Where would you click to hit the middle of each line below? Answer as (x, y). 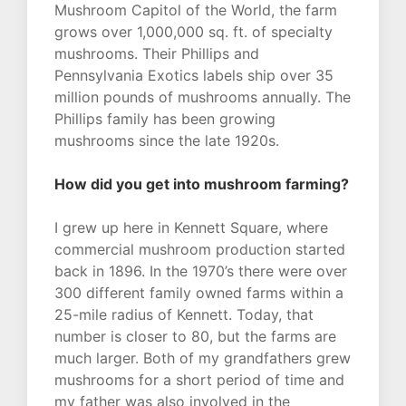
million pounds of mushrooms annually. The (203, 97)
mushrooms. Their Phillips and (157, 54)
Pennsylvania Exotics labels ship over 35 (194, 76)
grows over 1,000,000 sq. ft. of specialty (193, 32)
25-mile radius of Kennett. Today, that (184, 315)
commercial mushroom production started (200, 250)
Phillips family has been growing (165, 119)
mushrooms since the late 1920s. (167, 141)
